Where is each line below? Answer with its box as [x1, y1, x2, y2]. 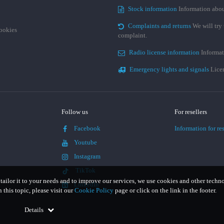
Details [24, 206, 45, 213]
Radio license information [129, 48, 201, 56]
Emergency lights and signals [129, 65, 209, 73]
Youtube [73, 138, 97, 146]
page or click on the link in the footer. [113, 186, 216, 194]
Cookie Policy [74, 186, 113, 194]
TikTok [75, 166, 95, 174]
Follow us [61, 108, 88, 115]
